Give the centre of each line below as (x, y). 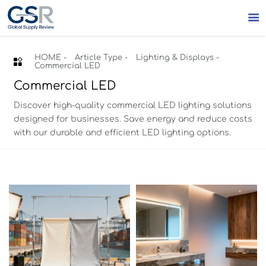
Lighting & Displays (175, 58)
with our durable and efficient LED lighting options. (122, 133)
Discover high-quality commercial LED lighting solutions (132, 106)
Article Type (98, 58)
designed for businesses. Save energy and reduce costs (133, 119)
